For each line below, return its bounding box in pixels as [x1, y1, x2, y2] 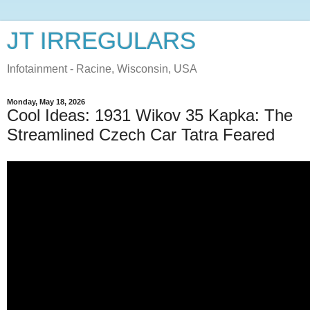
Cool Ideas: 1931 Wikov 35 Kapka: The [7, 106, 293, 125]
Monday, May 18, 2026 [7, 98, 85, 106]
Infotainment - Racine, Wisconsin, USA [7, 63, 197, 75]
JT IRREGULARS [7, 28, 196, 54]
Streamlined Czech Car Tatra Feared [7, 125, 275, 144]
